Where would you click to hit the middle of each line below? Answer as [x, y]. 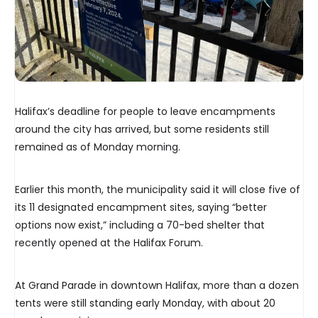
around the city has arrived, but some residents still [142, 130]
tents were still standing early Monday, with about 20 [145, 303]
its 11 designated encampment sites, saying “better [141, 208]
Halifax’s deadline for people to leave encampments [145, 112]
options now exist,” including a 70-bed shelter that [140, 225]
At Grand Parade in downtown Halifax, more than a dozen [157, 286]
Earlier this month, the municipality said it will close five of [158, 190]
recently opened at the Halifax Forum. [109, 243]
